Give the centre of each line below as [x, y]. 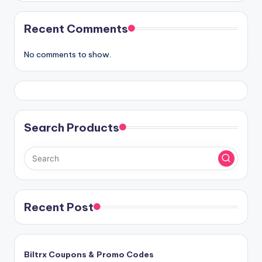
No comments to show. [68, 54]
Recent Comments [76, 28]
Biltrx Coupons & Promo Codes [89, 254]
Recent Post [59, 207]
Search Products [72, 127]
